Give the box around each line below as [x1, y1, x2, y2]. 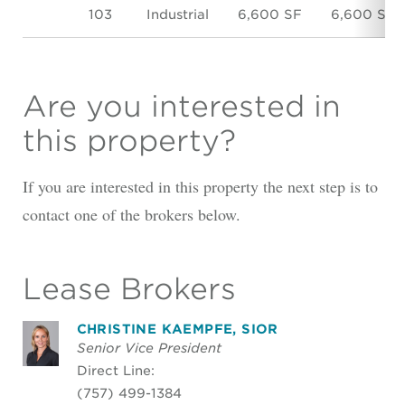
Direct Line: [76, 362, 155, 378]
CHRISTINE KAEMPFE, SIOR [76, 320, 278, 336]
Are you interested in [22, 89, 341, 125]
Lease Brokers [22, 270, 236, 306]
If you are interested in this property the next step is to [22, 175, 378, 198]
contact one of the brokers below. [22, 203, 240, 226]
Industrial [146, 6, 209, 23]
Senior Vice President [76, 339, 221, 355]
